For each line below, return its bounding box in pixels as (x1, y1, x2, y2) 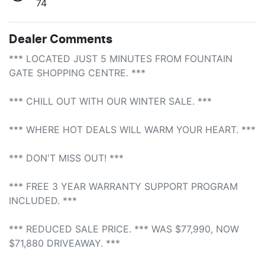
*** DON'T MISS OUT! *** (9, 151, 124, 164)
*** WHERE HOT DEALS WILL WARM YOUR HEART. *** (9, 123, 256, 135)
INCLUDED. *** (9, 194, 77, 206)
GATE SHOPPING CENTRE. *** (9, 66, 148, 79)
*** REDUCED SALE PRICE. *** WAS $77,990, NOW (9, 222, 239, 235)
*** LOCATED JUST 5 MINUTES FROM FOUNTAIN (9, 52, 232, 64)
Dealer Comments (9, 33, 112, 46)
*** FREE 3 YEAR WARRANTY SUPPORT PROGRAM (9, 180, 238, 192)
